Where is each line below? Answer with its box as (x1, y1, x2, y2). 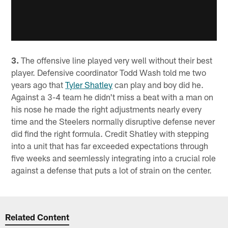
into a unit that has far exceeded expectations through (11, 140, 209, 151)
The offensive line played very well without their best (19, 54, 213, 65)
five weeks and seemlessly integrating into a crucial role (11, 152, 216, 163)
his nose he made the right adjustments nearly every (11, 103, 202, 114)
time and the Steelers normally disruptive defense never (11, 116, 215, 126)
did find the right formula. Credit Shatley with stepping (11, 128, 209, 138)
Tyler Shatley (65, 79, 113, 90)
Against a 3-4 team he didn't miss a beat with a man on (11, 91, 214, 102)
